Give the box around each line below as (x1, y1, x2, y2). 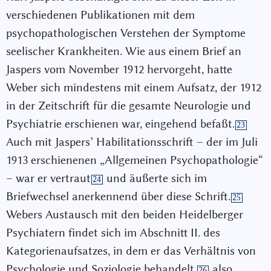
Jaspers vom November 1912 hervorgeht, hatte (6, 62, 232, 76)
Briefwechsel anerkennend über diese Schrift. (6, 189, 230, 203)
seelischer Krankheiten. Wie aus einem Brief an (6, 44, 241, 58)
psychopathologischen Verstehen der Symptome (6, 25, 246, 40)
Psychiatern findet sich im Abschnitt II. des (6, 225, 220, 240)
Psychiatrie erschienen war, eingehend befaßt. (6, 116, 235, 131)
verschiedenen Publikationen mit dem (6, 7, 195, 22)
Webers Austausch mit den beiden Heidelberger (6, 207, 243, 221)
